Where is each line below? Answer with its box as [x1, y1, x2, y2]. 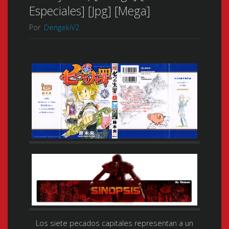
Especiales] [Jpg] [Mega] [29, 3, 150, 19]
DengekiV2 [43, 22, 79, 32]
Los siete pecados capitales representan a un [36, 218, 193, 228]
